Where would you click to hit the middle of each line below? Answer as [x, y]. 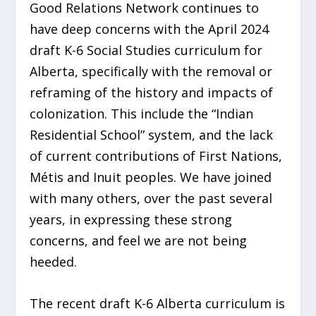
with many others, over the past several [151, 198]
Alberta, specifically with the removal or [151, 71]
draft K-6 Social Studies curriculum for [146, 50]
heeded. [54, 261]
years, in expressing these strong [131, 219]
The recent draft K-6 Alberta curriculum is [158, 303]
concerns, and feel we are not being [139, 240]
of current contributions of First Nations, [156, 156]
